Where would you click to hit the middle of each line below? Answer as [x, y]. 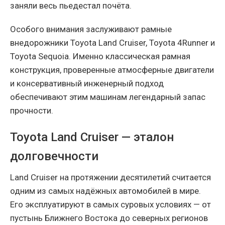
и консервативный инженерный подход [87, 83]
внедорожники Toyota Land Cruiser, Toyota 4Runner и [113, 42]
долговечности [54, 156]
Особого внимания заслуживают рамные [91, 29]
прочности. [32, 110]
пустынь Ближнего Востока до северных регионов [109, 218]
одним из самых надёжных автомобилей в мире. [105, 191]
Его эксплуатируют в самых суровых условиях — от [110, 204]
